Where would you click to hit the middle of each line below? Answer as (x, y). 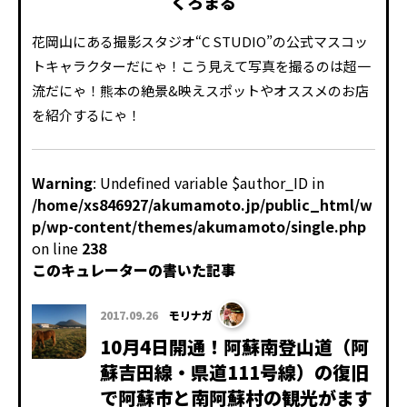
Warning (62, 183)
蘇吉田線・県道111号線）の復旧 (234, 372)
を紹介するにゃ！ (86, 115)
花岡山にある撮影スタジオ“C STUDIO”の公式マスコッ (200, 42)
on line (57, 248)
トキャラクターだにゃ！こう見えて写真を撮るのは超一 (201, 66)
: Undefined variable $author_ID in (208, 183)
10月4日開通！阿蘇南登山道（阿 (234, 347)
